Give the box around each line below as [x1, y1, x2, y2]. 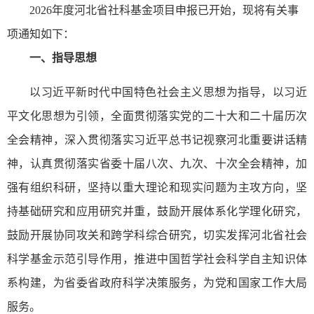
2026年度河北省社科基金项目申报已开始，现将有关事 [29, 4, 299, 17]
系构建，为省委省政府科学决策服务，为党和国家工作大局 [7, 277, 307, 289]
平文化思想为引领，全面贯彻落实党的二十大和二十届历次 [7, 110, 307, 123]
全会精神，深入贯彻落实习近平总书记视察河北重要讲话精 [7, 134, 307, 146]
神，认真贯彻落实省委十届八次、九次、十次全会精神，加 [7, 158, 307, 170]
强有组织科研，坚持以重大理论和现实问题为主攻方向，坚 [7, 182, 307, 194]
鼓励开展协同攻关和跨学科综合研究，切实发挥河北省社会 [7, 229, 307, 242]
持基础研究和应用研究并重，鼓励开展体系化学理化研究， [7, 205, 307, 218]
